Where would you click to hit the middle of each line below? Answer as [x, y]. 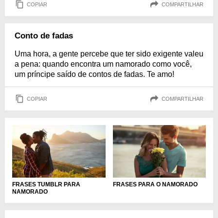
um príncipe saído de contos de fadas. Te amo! [94, 74]
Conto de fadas [44, 36]
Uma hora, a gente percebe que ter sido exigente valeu [109, 54]
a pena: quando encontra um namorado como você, [103, 64]
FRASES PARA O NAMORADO [155, 184]
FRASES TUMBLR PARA [46, 184]
